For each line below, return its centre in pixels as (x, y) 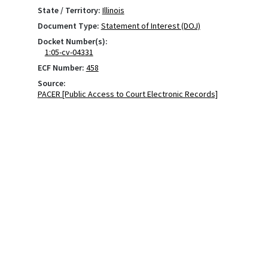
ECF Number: (61, 68)
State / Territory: (69, 10)
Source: (51, 83)
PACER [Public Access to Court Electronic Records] (127, 94)
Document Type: (68, 26)
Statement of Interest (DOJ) (150, 26)
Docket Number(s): (72, 41)
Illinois (113, 10)
